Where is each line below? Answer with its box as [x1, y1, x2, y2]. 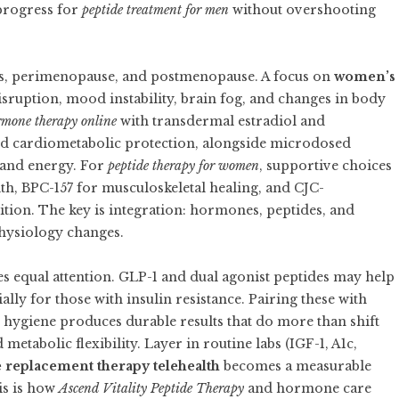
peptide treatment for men [82, 2, 229, 18]
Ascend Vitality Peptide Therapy [59, 380, 244, 396]
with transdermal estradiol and [117, 113, 325, 129]
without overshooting [229, 2, 376, 18]
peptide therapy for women [108, 158, 259, 174]
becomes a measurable [220, 358, 371, 374]
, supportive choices [259, 158, 392, 174]
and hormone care [244, 380, 371, 396]
